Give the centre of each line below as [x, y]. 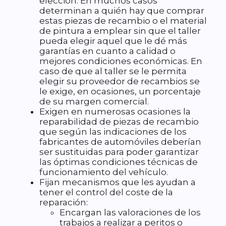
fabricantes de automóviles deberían [120, 142]
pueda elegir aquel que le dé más [113, 41]
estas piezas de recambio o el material [123, 21]
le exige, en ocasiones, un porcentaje [120, 92]
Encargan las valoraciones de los [130, 213]
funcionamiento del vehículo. [104, 172]
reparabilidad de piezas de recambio [119, 122]
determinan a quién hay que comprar [122, 11]
